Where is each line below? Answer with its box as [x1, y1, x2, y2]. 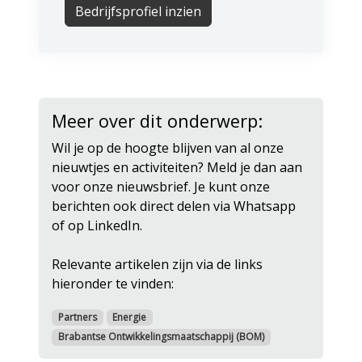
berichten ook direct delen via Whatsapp [52, 197, 296, 216]
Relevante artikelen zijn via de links [52, 255, 263, 274]
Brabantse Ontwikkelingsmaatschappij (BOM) [57, 330, 264, 344]
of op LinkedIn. [52, 217, 142, 235]
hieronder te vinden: [52, 275, 174, 293]
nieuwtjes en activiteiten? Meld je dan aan [52, 158, 302, 177]
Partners [57, 310, 97, 325]
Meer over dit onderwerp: [52, 109, 263, 133]
